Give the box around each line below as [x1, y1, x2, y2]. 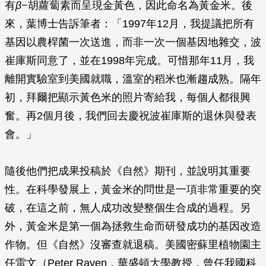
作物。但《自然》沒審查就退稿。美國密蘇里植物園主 [5, 239, 261, 251]
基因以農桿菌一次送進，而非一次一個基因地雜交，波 [5, 36, 261, 48]
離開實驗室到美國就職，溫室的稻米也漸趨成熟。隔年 [5, 73, 261, 85]
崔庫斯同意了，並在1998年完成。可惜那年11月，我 [5, 55, 254, 66]
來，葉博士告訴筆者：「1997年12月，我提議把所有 [5, 18, 254, 30]
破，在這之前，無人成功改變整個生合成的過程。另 [5, 202, 251, 214]
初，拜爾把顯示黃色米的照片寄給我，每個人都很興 [5, 91, 251, 103]
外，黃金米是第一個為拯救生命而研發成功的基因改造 [5, 220, 261, 232]
